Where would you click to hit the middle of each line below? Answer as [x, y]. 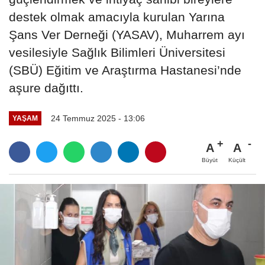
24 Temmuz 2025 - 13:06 [98, 118]
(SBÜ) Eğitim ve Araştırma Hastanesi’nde [125, 70]
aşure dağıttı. [46, 88]
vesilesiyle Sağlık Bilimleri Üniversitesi [117, 52]
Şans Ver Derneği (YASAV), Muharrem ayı [127, 34]
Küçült [237, 160]
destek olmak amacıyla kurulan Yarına [117, 17]
